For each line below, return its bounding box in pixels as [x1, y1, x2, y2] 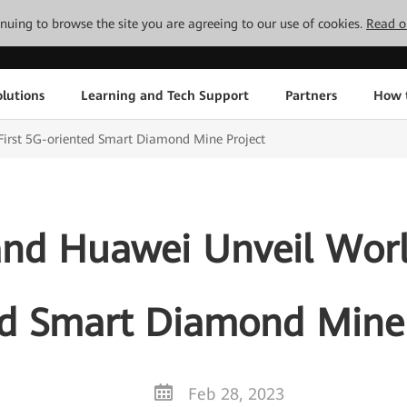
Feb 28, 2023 [188, 384, 284, 403]
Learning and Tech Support [80, 87, 249, 103]
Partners [284, 87, 337, 103]
